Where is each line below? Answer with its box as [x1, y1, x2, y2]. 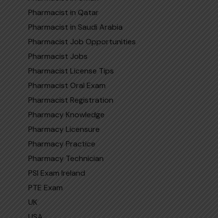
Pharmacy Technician [28, 153, 104, 163]
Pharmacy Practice [28, 138, 95, 149]
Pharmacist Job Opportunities [28, 36, 136, 47]
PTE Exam [28, 182, 63, 193]
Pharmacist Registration [28, 94, 113, 105]
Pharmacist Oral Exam [28, 80, 106, 91]
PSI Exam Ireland [28, 167, 85, 178]
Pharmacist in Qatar [28, 7, 99, 18]
